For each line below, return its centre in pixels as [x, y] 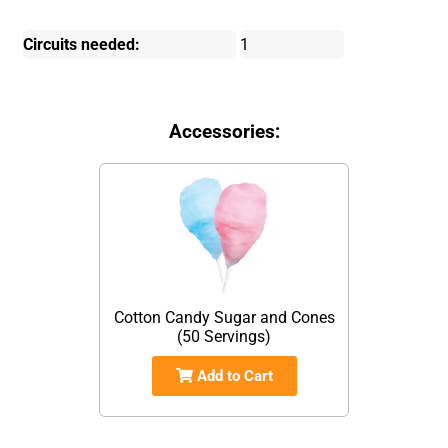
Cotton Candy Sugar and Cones [224, 317]
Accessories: [224, 131]
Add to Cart [232, 375]
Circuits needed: [82, 44]
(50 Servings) [224, 336]
